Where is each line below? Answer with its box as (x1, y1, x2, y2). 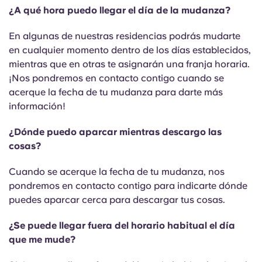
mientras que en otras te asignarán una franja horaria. (9, 58, 250, 70)
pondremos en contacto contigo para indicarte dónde (9, 180, 247, 191)
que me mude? (9, 234, 75, 245)
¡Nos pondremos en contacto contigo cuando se (9, 73, 224, 84)
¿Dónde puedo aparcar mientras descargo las (9, 126, 222, 137)
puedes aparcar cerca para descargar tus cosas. (9, 194, 225, 205)
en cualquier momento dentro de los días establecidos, (9, 44, 251, 56)
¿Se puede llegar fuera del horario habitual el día (9, 220, 235, 231)
